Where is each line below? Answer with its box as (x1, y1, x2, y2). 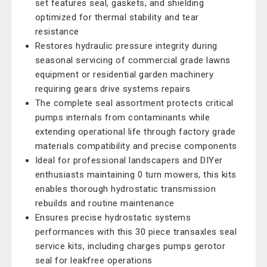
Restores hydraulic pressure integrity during (35, 41, 218, 51)
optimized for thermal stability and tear (35, 12, 199, 23)
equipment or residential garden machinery (35, 69, 214, 80)
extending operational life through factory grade (35, 126, 236, 137)
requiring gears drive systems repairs (35, 83, 191, 94)
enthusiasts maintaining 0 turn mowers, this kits (35, 169, 237, 180)
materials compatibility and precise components (35, 141, 237, 151)
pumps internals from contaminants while (35, 112, 210, 123)
